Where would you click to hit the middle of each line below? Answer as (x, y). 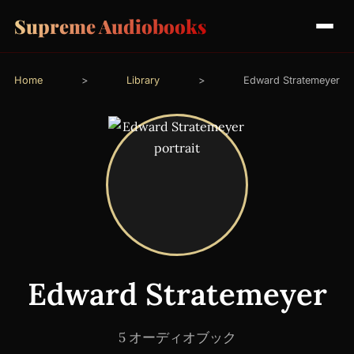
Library (143, 80)
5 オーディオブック (177, 337)
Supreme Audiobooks (110, 26)
